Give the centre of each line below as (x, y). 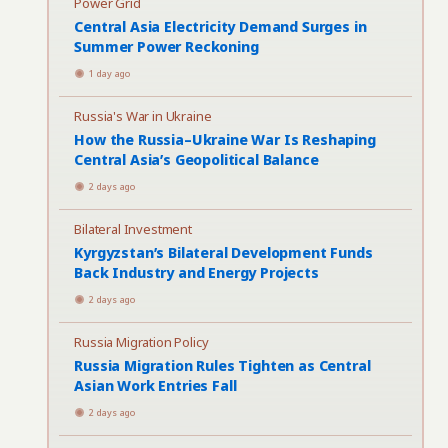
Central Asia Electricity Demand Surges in (220, 26)
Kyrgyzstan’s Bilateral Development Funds (223, 252)
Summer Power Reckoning (166, 46)
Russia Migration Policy (141, 342)
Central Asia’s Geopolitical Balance (196, 159)
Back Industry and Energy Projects (196, 272)
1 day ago (110, 73)
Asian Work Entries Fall (155, 385)
